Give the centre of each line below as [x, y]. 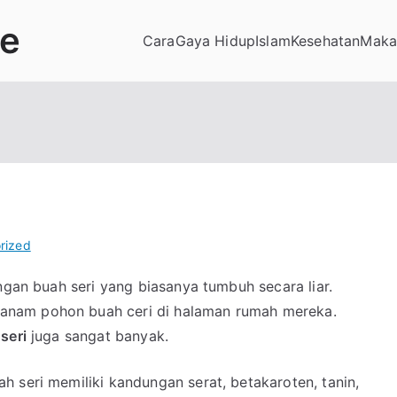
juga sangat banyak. [97, 336]
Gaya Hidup [215, 41]
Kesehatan [325, 41]
